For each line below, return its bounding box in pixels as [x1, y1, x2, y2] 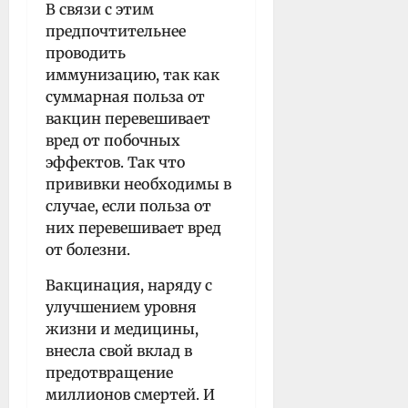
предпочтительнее [46, 21, 186, 40]
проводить [46, 43, 126, 62]
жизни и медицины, [46, 319, 199, 338]
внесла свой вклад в [46, 341, 192, 360]
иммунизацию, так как [46, 65, 219, 84]
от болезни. [46, 240, 130, 259]
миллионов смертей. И [46, 384, 215, 403]
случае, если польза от [46, 196, 211, 215]
